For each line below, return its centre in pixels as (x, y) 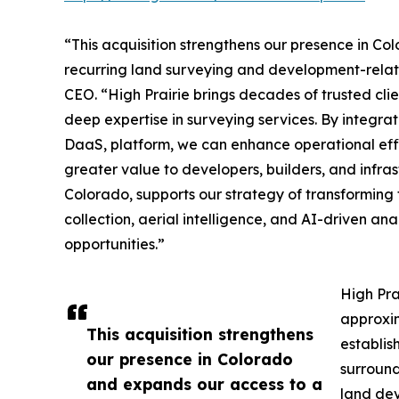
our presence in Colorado (190, 359)
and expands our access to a (204, 384)
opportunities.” (114, 244)
